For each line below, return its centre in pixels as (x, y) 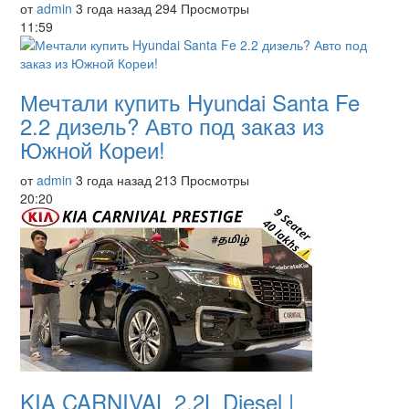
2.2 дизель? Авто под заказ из (172, 126)
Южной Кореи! (93, 149)
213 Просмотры (202, 180)
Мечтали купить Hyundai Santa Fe (190, 102)
